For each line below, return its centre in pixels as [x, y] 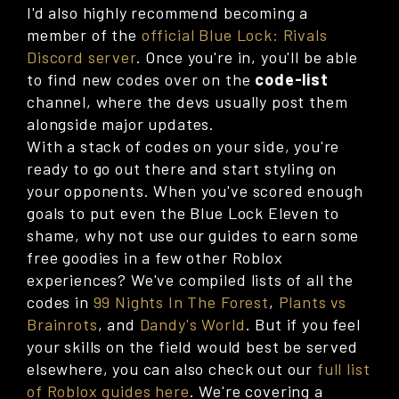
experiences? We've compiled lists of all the [190, 280]
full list [343, 369]
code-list [292, 80]
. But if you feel [303, 325]
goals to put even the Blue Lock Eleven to [183, 213]
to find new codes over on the [141, 80]
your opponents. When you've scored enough [195, 191]
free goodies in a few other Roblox [155, 258]
